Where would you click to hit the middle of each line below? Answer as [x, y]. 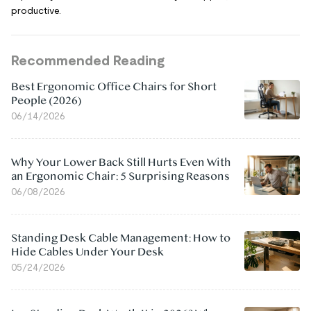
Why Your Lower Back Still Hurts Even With [121, 162]
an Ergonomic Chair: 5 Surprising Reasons [120, 176]
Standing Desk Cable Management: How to [121, 238]
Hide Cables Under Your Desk [87, 252]
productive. [37, 10]
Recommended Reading [88, 60]
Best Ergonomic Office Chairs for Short [114, 87]
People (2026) [47, 101]
